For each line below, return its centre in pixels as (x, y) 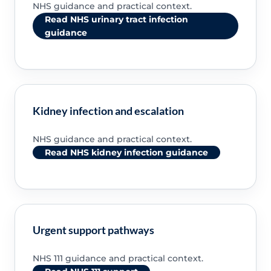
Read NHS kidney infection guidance (126, 152)
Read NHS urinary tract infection (116, 20)
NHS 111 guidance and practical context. (118, 259)
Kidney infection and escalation (108, 110)
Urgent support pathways (93, 230)
